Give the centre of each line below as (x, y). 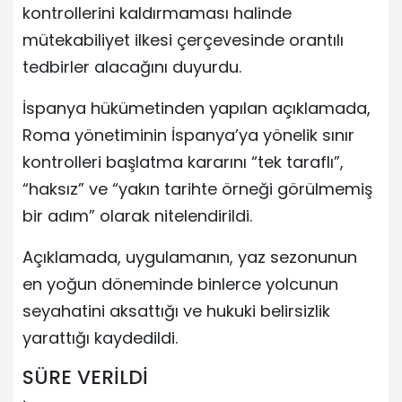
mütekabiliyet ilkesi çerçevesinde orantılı (183, 40)
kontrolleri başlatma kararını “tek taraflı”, (183, 162)
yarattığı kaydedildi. (100, 338)
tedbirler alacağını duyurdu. (132, 67)
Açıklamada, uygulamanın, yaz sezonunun (190, 258)
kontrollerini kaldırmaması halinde (157, 13)
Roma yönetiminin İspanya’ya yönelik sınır (188, 135)
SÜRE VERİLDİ (85, 378)
